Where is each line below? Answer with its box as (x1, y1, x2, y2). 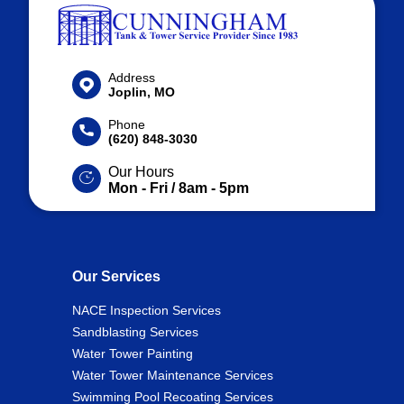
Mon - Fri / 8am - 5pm (108, 179, 249, 196)
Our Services (72, 268, 161, 284)
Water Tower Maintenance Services (72, 367, 273, 382)
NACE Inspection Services (72, 302, 221, 317)
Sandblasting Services (72, 324, 198, 339)
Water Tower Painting (72, 345, 193, 361)
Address (108, 69, 155, 85)
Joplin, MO (108, 84, 175, 99)
